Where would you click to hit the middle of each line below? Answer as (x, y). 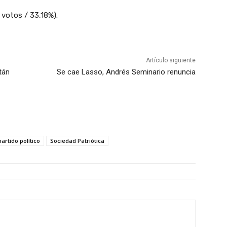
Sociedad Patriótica (77, 141)
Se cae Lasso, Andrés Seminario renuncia (126, 72)
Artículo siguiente (171, 61)
